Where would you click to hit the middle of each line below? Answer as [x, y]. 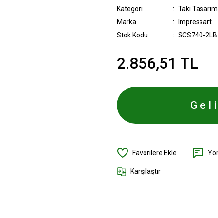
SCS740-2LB [198, 35]
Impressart [195, 22]
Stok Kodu [132, 35]
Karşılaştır [145, 171]
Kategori [130, 9]
